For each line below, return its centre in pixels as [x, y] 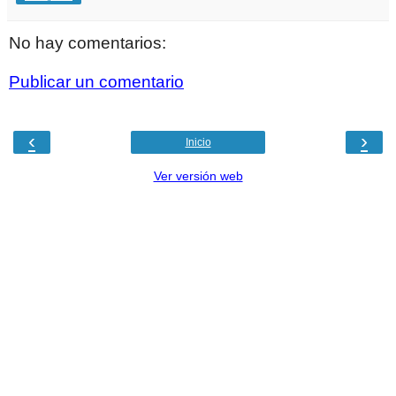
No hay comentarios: [88, 43]
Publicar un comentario [96, 81]
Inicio [198, 143]
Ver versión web [198, 176]
